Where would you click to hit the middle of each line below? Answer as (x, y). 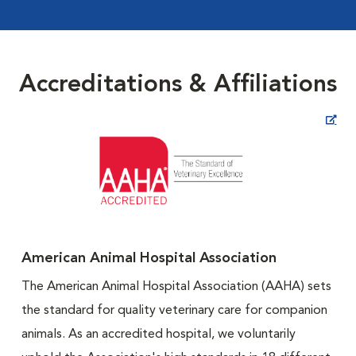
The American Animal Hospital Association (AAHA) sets (176, 287)
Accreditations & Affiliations (178, 85)
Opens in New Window (241, 119)
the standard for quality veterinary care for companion (174, 311)
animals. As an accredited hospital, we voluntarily (158, 335)
